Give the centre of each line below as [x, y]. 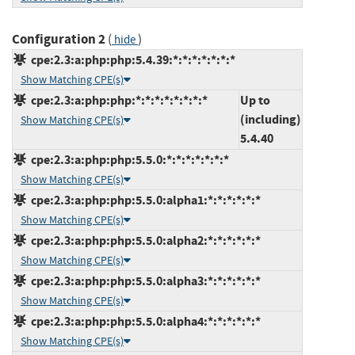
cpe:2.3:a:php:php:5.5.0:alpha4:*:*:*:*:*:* [143, 321]
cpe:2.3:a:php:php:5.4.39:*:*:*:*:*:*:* [131, 59]
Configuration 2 [59, 39]
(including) [271, 119]
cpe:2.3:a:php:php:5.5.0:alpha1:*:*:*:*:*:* [143, 200]
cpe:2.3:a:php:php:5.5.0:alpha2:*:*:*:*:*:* [143, 240]
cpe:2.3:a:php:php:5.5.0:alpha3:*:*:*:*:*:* [143, 281]
